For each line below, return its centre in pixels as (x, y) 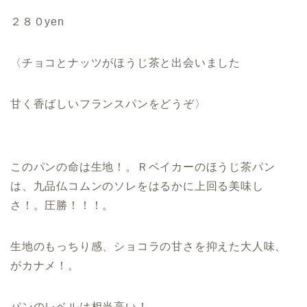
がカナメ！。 (45, 265)
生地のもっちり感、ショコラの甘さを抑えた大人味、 (149, 246)
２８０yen (37, 21)
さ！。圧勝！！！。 (62, 205)
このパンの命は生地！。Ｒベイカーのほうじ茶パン (143, 167)
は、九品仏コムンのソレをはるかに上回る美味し (137, 186)
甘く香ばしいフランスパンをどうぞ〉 (108, 103)
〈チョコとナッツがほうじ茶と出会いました (125, 62)
